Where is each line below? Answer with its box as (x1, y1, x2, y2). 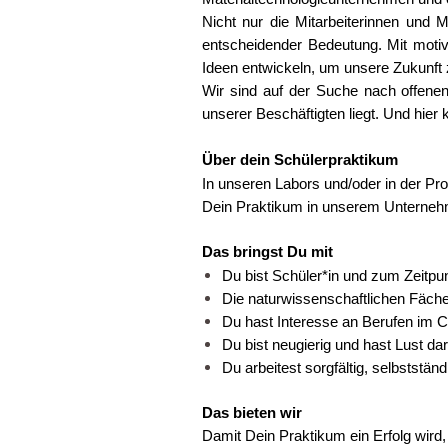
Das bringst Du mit (202, 244, 333, 260)
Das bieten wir (202, 405, 302, 421)
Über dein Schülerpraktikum (202, 152, 398, 168)
